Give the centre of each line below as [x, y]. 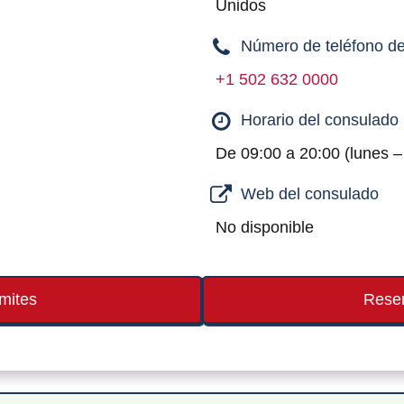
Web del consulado [310, 194]
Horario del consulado [320, 120]
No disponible [265, 227]
